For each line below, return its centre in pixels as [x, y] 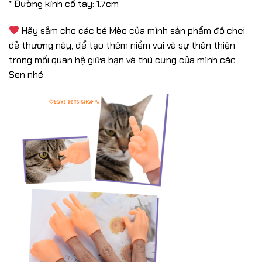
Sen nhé [26, 74]
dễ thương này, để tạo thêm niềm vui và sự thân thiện [122, 45]
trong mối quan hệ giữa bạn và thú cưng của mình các [122, 60]
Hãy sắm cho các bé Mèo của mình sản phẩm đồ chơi [132, 30]
